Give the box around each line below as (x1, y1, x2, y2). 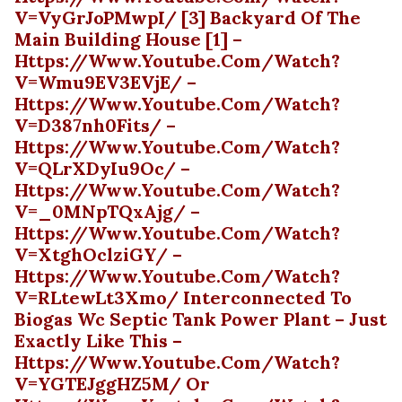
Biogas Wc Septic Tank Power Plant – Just (14, 308, 387, 330)
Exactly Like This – (14, 329, 182, 352)
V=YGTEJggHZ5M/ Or (14, 372, 210, 395)
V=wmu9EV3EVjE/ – (14, 71, 197, 93)
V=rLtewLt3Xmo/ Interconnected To (14, 286, 352, 309)
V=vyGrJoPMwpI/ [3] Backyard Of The (14, 6, 361, 29)
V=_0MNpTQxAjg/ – (14, 200, 200, 223)
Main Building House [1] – (14, 28, 242, 50)
